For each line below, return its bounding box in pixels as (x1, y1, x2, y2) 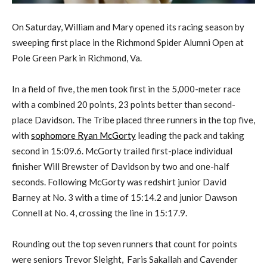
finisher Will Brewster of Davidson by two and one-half (12, 161, 229, 172)
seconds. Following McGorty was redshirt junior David (12, 176, 226, 188)
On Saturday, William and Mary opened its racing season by (12, 21, 244, 33)
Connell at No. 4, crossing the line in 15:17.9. (12, 207, 187, 219)
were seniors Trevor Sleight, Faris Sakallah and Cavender (12, 254, 238, 265)
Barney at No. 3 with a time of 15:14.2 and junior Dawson (12, 192, 237, 203)
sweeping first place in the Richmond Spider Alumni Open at (12, 37, 244, 48)
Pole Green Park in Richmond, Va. (12, 52, 142, 64)
